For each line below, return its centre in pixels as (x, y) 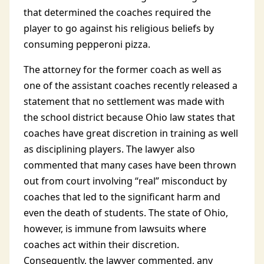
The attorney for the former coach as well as (123, 70)
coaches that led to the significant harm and (122, 197)
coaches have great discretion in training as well (131, 133)
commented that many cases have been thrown (130, 165)
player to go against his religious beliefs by (119, 28)
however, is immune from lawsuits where (115, 229)
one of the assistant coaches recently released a (131, 85)
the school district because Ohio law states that (129, 117)
